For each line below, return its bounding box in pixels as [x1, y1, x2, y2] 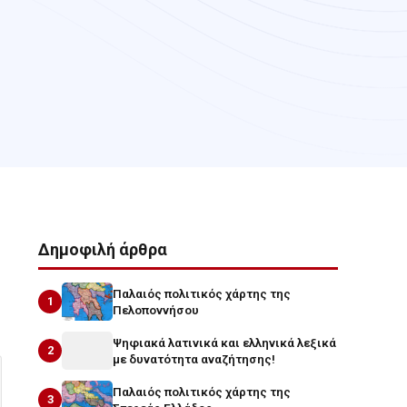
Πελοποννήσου [113, 303, 200, 317]
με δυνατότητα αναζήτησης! [113, 352, 276, 366]
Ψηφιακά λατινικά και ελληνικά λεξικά [113, 335, 337, 350]
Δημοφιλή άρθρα [38, 240, 168, 259]
